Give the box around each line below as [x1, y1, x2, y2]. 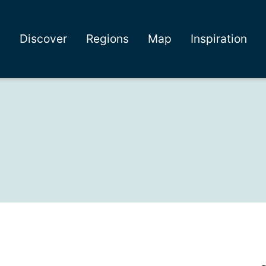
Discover [19, 31, 67, 46]
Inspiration [190, 31, 247, 46]
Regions [85, 31, 129, 46]
